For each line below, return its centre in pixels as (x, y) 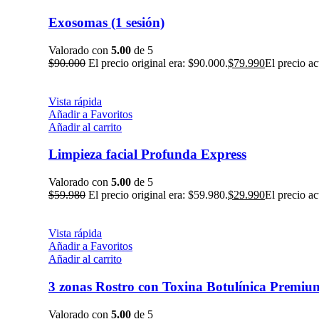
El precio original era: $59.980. (158, 195)
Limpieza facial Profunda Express (147, 155)
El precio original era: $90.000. (158, 63)
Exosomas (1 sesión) (106, 22)
